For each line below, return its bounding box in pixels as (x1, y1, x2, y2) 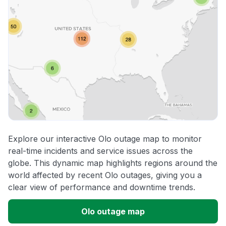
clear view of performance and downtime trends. (8, 182, 195, 193)
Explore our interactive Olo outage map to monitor (8, 134, 202, 144)
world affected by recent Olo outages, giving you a (8, 170, 202, 181)
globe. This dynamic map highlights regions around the (8, 158, 217, 168)
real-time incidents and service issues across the (8, 146, 193, 156)
